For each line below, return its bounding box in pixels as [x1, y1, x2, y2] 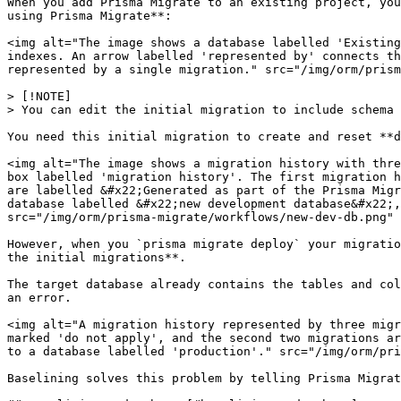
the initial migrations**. [7, 251, 186, 264]
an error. [7, 291, 72, 304]
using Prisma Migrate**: [7, 9, 172, 22]
